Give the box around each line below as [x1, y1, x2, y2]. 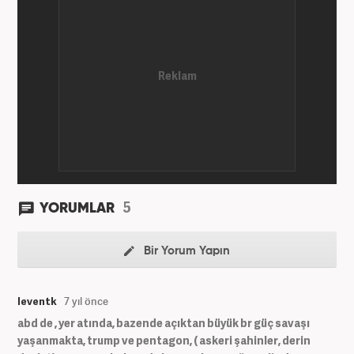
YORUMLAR [40, 201, 118, 216]
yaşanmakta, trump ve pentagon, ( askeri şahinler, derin [17, 332, 311, 348]
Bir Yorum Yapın [141, 244, 230, 257]
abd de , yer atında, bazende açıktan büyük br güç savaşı [17, 314, 310, 330]
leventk [17, 293, 57, 308]
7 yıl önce [64, 293, 108, 308]
